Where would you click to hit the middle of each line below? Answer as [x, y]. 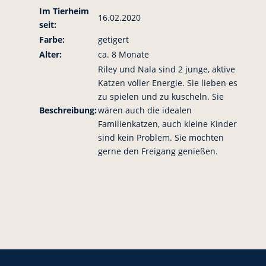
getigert [113, 39]
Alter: [50, 54]
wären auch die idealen [145, 110]
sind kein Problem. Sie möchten [161, 137]
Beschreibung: [68, 110]
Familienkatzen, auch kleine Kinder [167, 124]
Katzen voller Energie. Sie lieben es [167, 83]
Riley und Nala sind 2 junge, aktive [166, 69]
